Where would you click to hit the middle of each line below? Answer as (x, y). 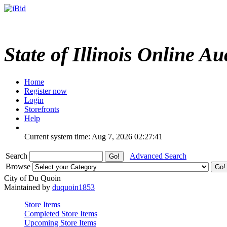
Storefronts (42, 109)
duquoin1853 (73, 187)
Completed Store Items (61, 213)
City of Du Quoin (32, 178)
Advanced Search (158, 156)
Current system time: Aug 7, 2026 (78, 136)
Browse (19, 166)
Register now (46, 91)
